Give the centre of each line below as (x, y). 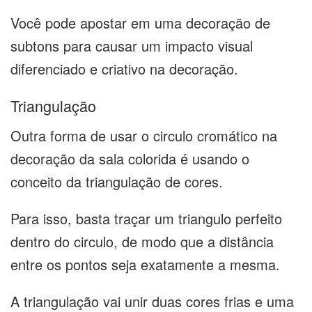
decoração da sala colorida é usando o (130, 158)
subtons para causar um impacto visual (132, 46)
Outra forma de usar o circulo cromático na (144, 135)
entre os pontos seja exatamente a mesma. (145, 264)
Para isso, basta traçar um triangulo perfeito (146, 218)
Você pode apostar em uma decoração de (140, 23)
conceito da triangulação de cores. (119, 181)
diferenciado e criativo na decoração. (124, 69)
